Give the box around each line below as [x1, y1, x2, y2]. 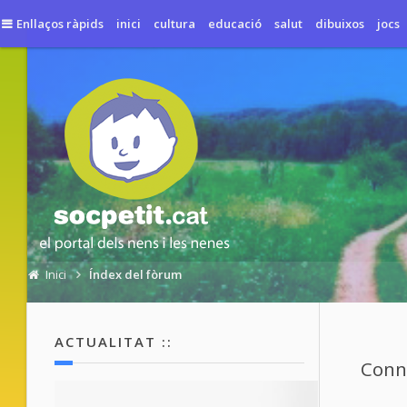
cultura [153, 15, 195, 32]
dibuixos [314, 15, 364, 32]
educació [207, 15, 262, 32]
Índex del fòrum [88, 266, 182, 283]
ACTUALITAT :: [55, 333, 173, 351]
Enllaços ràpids [15, 15, 104, 32]
